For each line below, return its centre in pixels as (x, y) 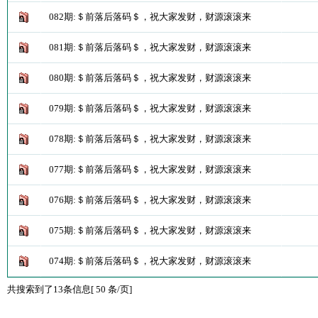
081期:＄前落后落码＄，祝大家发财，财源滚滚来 (150, 47)
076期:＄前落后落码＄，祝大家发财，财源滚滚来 (150, 200)
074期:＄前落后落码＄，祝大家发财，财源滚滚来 (150, 261)
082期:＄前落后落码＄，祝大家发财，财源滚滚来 (150, 17)
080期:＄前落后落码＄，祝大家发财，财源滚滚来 (150, 78)
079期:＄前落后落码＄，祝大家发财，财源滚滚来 (150, 108)
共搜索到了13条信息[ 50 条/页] (69, 289)
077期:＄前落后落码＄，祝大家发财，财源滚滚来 (150, 169)
